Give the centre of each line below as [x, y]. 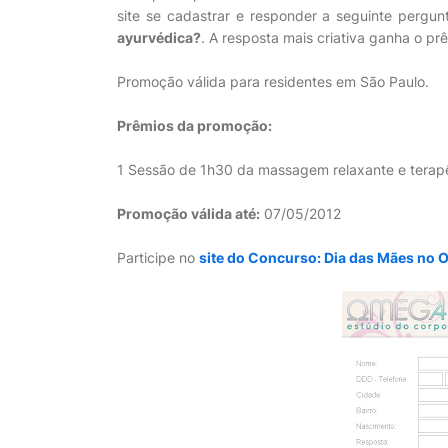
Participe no [158, 257]
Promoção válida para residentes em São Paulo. [273, 81]
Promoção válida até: [188, 213]
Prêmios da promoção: [194, 125]
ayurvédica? [159, 37]
